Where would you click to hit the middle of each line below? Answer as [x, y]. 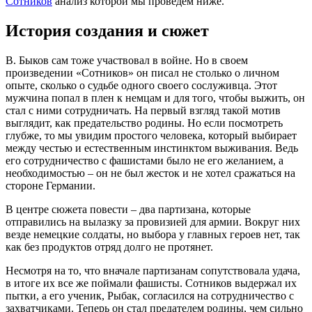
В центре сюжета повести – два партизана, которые [128, 209]
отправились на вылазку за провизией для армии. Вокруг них [153, 221]
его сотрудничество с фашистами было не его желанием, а [145, 160]
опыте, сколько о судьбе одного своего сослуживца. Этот [141, 85]
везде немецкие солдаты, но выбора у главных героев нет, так [153, 234]
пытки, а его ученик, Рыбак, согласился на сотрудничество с [150, 295]
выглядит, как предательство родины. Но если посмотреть [144, 123]
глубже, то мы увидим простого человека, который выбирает [151, 135]
